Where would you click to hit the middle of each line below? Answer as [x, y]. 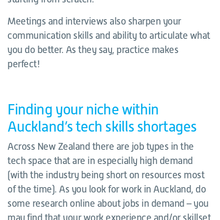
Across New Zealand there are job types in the [101, 146]
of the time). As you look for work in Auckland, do [107, 189]
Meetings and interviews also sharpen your [94, 21]
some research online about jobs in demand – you [108, 203]
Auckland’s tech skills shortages [102, 127]
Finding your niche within [83, 110]
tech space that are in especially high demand [100, 161]
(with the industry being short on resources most [106, 175]
